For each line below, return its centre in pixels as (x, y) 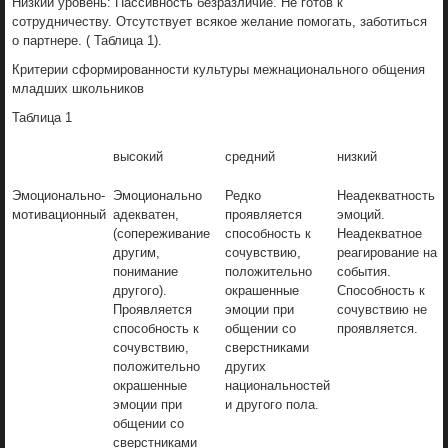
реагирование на (387, 252)
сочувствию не (382, 309)
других (245, 366)
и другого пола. (272, 404)
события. (364, 271)
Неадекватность (386, 195)
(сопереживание (161, 233)
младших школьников (78, 88)
